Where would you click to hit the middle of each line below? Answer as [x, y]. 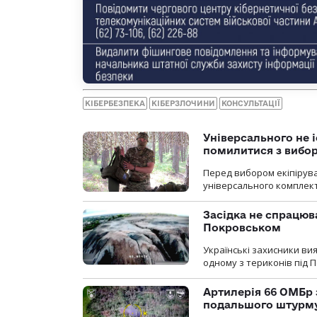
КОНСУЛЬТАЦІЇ [251, 104]
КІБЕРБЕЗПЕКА [115, 104]
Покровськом [242, 228]
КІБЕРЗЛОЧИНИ [183, 104]
